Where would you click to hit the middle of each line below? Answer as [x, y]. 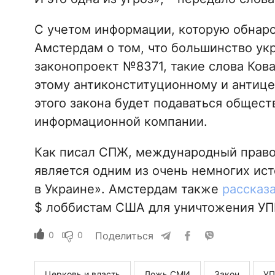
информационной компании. [121, 122]
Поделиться [124, 236]
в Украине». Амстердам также [128, 189]
